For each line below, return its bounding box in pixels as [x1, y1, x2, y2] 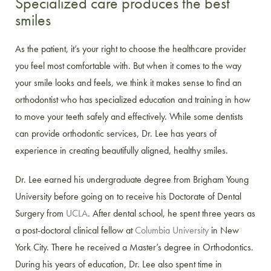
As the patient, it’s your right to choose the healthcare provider [15, 42, 246, 55]
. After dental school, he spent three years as [88, 206, 255, 220]
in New [209, 223, 239, 237]
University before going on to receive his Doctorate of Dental [15, 189, 241, 203]
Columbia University [135, 223, 209, 237]
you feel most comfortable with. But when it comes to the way [15, 59, 241, 72]
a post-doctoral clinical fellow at [15, 223, 135, 237]
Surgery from [15, 206, 66, 220]
